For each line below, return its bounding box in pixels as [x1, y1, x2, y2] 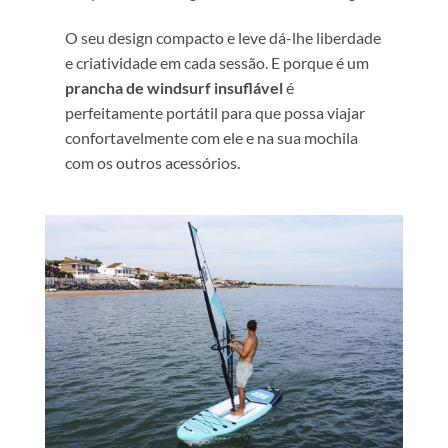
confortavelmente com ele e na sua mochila [65, 127, 358, 147]
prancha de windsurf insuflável [65, 77, 283, 97]
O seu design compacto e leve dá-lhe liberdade [65, 27, 381, 47]
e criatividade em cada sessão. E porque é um [65, 52, 369, 72]
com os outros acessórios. [65, 152, 240, 172]
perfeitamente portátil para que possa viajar [65, 102, 365, 122]
